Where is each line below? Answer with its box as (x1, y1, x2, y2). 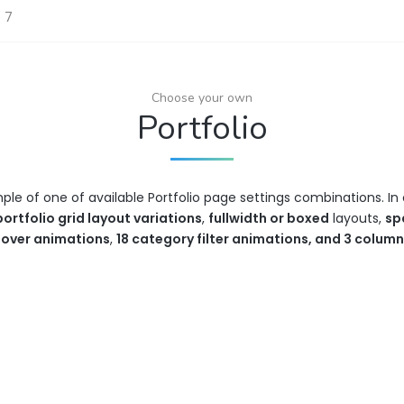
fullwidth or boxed (207, 209, 329, 227)
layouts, (328, 209, 385, 227)
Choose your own (151, 89, 252, 106)
